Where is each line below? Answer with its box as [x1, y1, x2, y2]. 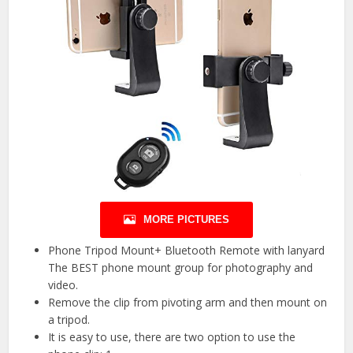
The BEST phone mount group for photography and [48, 260, 314, 276]
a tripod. [48, 312, 91, 328]
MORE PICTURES [143, 214, 229, 226]
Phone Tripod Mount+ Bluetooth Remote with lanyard [48, 243, 325, 258]
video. [48, 277, 79, 293]
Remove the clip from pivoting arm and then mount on [48, 295, 328, 310]
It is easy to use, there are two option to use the [48, 329, 296, 345]
